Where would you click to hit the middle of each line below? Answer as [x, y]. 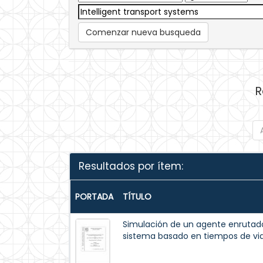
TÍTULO [137, 197]
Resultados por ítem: [131, 166]
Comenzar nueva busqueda [143, 32]
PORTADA [94, 197]
